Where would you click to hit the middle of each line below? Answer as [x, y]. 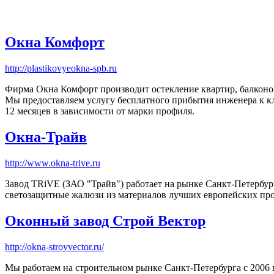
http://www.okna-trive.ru [53, 163]
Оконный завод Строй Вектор [105, 220]
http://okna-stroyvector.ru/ [54, 246]
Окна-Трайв [46, 137]
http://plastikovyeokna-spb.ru [61, 68]
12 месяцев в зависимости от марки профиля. [100, 111]
